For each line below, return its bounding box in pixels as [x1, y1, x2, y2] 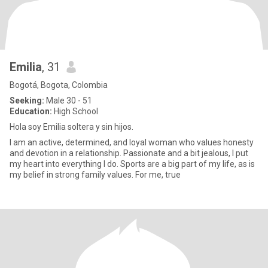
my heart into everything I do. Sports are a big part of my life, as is [10, 159, 255, 169]
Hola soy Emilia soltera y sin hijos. [10, 122, 133, 132]
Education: [10, 106, 52, 116]
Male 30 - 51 [44, 96, 92, 105]
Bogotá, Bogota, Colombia [10, 80, 108, 90]
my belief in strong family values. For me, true [10, 170, 181, 179]
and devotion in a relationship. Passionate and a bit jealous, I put [10, 148, 248, 158]
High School [52, 106, 98, 116]
